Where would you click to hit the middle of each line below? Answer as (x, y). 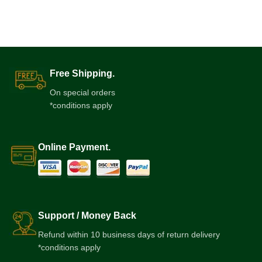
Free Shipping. (82, 73)
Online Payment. (74, 147)
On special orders (82, 92)
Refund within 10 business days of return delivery (129, 234)
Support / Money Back (87, 215)
